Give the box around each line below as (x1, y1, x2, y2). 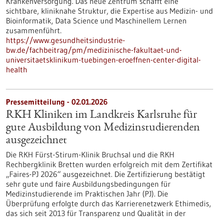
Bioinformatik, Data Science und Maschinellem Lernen (6, 16, 187, 25)
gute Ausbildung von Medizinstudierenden (6, 122, 200, 134)
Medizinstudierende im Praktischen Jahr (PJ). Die (6, 189, 168, 198)
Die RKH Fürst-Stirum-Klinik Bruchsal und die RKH (6, 150, 175, 159)
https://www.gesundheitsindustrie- (6, 35, 125, 45)
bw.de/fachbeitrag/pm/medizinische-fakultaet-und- (6, 45, 182, 55)
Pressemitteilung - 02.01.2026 (6, 97, 108, 107)
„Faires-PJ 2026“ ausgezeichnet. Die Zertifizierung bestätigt (6, 169, 205, 179)
